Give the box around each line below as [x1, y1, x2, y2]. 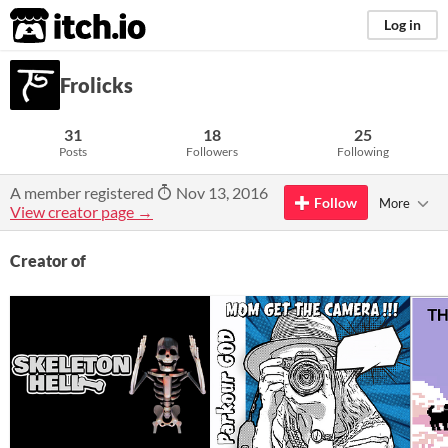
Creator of [10, 251, 86, 270]
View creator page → [10, 202, 153, 221]
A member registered [10, 183, 157, 202]
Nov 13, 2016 [173, 183, 268, 202]
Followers [185, 144, 238, 159]
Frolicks [60, 73, 133, 97]
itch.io [9, 6, 97, 46]
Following [336, 144, 389, 159]
